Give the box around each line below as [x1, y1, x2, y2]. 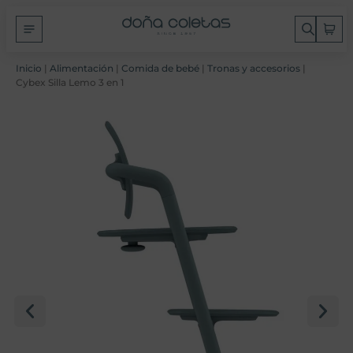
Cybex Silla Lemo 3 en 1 [16, 76, 124, 88]
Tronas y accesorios [207, 62, 300, 74]
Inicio [16, 62, 42, 74]
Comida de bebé [121, 62, 199, 74]
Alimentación [50, 62, 113, 74]
